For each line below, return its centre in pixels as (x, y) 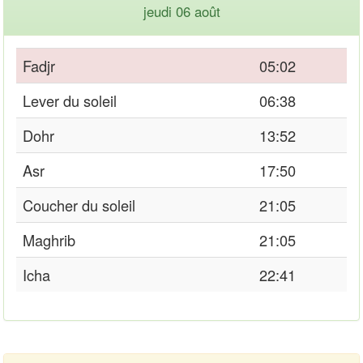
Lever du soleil (70, 100)
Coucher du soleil (79, 205)
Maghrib (49, 239)
